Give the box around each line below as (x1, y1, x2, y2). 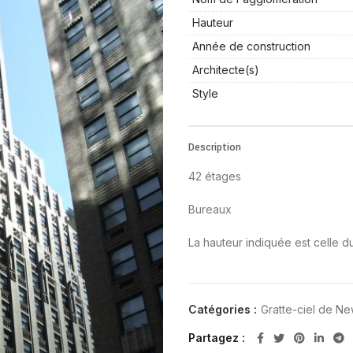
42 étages (188, 169, 241, 183)
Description (188, 140, 241, 154)
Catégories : (188, 303, 260, 316)
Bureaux (188, 203, 232, 216)
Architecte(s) (192, 63, 259, 76)
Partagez (188, 331, 242, 344)
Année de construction (192, 39, 310, 53)
